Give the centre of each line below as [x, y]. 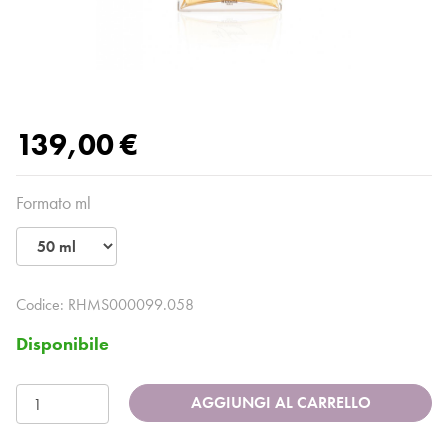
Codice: [42, 305]
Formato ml [53, 203]
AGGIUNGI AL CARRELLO [280, 403]
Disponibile [62, 344]
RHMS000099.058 [131, 305]
